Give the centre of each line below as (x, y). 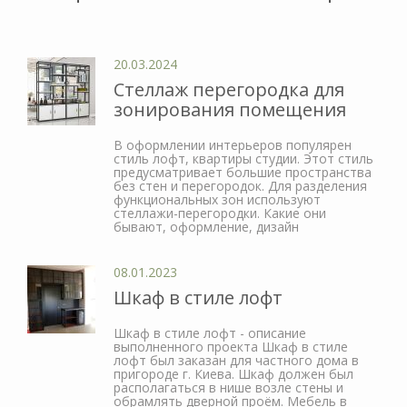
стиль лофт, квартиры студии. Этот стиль (243, 158)
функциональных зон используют (217, 199)
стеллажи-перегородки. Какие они (220, 213)
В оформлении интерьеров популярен (233, 144)
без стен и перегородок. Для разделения (240, 185)
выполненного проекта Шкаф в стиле (231, 346)
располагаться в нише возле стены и (228, 387)
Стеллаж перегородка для (229, 89)
